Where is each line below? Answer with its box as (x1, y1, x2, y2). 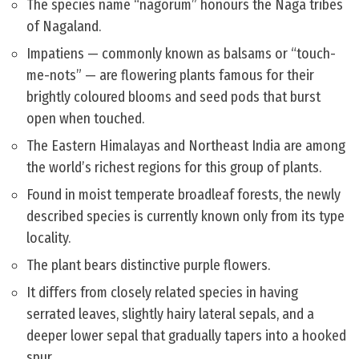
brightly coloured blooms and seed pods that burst (26, 88, 321, 107)
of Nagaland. (26, 18, 101, 36)
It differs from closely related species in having (26, 284, 298, 302)
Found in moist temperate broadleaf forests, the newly (26, 186, 341, 204)
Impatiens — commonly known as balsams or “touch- (26, 45, 336, 63)
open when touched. (26, 110, 144, 128)
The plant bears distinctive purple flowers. (26, 256, 270, 275)
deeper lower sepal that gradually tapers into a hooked (26, 327, 346, 345)
